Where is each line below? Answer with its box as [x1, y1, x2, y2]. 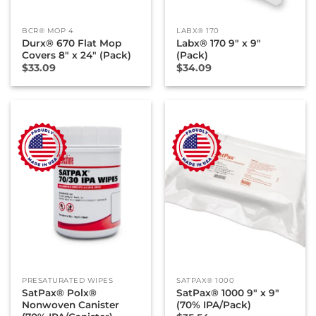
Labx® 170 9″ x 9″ [176, 37, 262, 49]
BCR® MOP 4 [22, 26, 74, 36]
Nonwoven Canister [22, 298, 120, 310]
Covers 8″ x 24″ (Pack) [22, 49, 132, 61]
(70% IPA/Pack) [176, 298, 252, 310]
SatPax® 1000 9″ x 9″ [176, 286, 280, 298]
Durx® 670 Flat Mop [22, 37, 122, 49]
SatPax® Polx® [22, 286, 97, 298]
